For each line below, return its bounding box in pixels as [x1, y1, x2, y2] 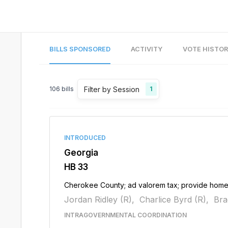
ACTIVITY [130, 45, 162, 53]
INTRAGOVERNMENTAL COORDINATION [64, 211, 187, 219]
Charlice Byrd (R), [139, 194, 209, 205]
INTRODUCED [64, 134, 106, 141]
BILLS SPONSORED [49, 45, 110, 53]
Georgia [64, 148, 98, 158]
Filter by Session [83, 84, 139, 94]
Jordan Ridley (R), [64, 194, 134, 205]
